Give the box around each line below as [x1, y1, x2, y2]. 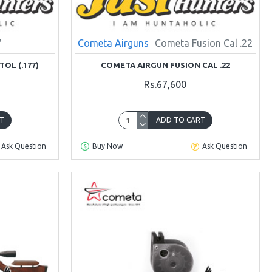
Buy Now [92, 142, 123, 151]
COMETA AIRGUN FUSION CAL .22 [100, 60, 230, 69]
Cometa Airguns [78, 37, 149, 49]
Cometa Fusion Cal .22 [155, 37, 253, 49]
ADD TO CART [155, 115, 205, 124]
